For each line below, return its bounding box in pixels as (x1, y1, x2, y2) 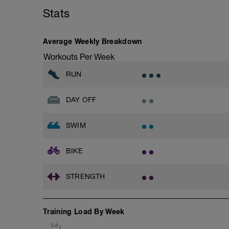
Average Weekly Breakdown (43, 37, 142, 45)
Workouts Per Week (43, 52, 114, 61)
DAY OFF (66, 95, 97, 104)
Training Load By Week (43, 207, 125, 216)
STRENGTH (66, 172, 105, 180)
